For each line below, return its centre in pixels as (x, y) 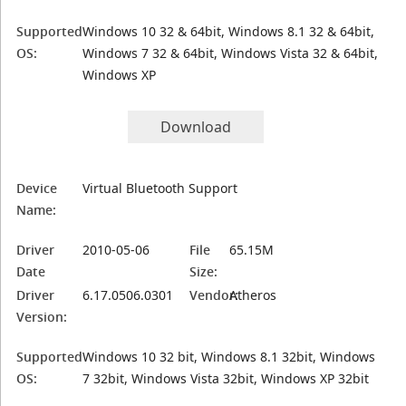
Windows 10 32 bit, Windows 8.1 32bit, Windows (229, 357)
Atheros (253, 295)
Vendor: (214, 295)
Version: (42, 317)
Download (196, 127)
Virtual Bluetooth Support (160, 188)
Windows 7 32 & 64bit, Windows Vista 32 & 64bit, (231, 53)
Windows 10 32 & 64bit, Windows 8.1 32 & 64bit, (229, 31)
